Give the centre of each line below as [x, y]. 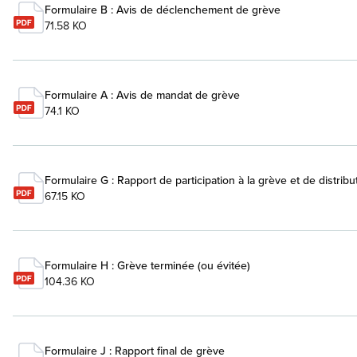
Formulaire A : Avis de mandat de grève [142, 95]
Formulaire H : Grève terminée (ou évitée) [147, 265]
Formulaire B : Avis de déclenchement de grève [163, 10]
